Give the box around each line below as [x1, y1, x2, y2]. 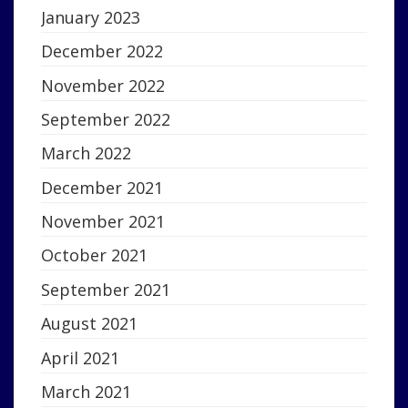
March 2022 [41, 142, 131, 165]
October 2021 [41, 244, 148, 267]
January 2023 [41, 5, 140, 28]
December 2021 [41, 176, 163, 199]
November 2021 [41, 210, 165, 233]
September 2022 [41, 107, 170, 130]
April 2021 [41, 346, 119, 369]
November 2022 [41, 74, 165, 97]
